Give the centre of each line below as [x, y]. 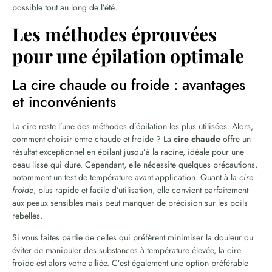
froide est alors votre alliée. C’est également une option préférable [130, 263]
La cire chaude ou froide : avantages [129, 84]
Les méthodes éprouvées [114, 34]
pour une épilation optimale [128, 56]
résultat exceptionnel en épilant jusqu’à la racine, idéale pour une [128, 151]
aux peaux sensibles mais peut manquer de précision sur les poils [130, 202]
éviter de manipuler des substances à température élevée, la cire [127, 250]
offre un [236, 139]
